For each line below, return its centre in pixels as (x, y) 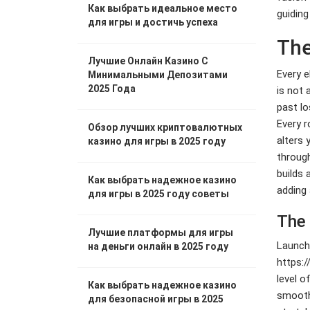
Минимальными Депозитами (158, 75)
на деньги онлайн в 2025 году (158, 246)
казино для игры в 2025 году (157, 141)
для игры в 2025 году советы (158, 194)
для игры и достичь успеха (153, 22)
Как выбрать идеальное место (163, 8)
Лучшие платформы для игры (161, 232)
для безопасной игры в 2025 (156, 299)
